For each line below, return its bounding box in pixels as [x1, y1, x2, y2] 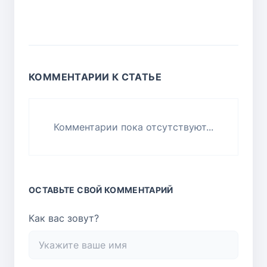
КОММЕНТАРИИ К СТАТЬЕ [29, 70, 162, 83]
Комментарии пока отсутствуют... [54, 120, 213, 133]
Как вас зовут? [29, 212, 99, 224]
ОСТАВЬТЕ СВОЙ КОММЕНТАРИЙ [29, 184, 173, 195]
